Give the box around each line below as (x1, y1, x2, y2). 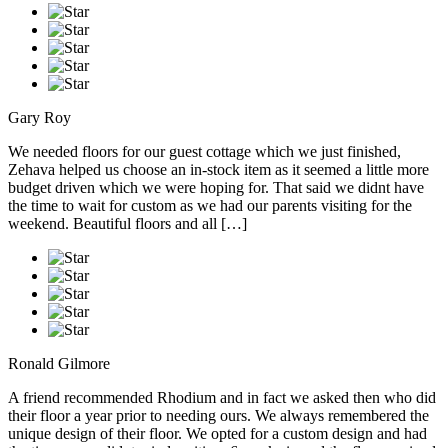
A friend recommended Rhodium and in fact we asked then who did (8, 389, 436, 407)
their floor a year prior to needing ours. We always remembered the (8, 407, 429, 425)
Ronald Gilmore (8, 355, 110, 373)
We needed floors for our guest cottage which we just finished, (8, 143, 401, 161)
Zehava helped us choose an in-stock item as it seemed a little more (8, 161, 429, 179)
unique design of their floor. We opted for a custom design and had (8, 425, 427, 443)
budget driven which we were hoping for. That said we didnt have (8, 179, 424, 197)
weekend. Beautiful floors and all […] (8, 215, 247, 233)
